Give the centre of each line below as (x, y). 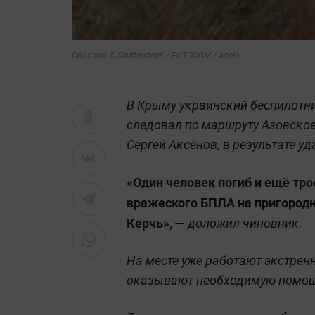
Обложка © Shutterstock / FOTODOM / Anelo (156, 56)
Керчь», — (156, 223)
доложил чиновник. (244, 224)
